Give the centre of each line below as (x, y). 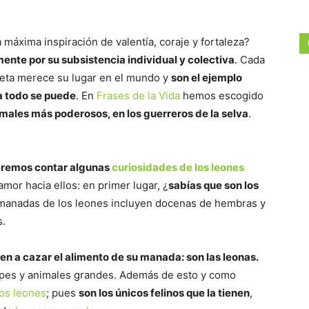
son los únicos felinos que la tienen (164, 293)
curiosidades (144, 167)
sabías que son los (213, 185)
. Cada (250, 60)
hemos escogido (222, 96)
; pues (62, 293)
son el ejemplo (207, 78)
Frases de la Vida (138, 96)
